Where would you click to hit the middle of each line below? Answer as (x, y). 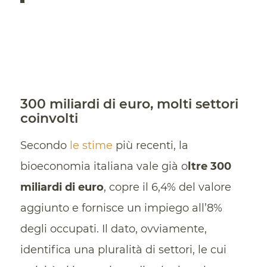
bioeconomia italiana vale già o (104, 166)
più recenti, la (150, 145)
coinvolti (49, 119)
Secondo (45, 145)
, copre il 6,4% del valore (167, 187)
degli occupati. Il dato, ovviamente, (113, 229)
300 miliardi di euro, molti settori (129, 104)
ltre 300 (209, 166)
